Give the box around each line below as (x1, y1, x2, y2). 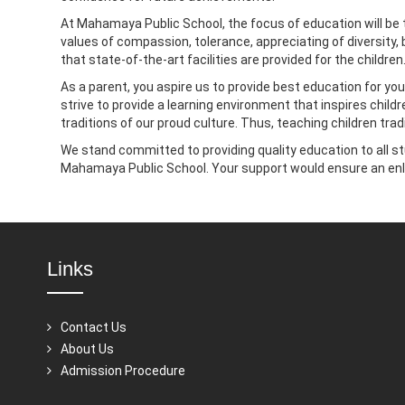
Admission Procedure (61, 363, 185, 379)
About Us (61, 342, 114, 357)
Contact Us (61, 320, 127, 335)
